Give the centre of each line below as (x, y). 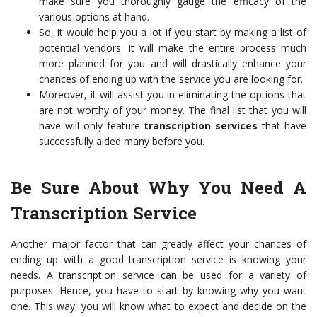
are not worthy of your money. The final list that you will (173, 110)
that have (282, 126)
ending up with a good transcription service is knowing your (158, 260)
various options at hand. (96, 17)
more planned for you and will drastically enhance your (173, 64)
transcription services (201, 126)
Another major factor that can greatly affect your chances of (158, 244)
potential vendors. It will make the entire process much (173, 48)
